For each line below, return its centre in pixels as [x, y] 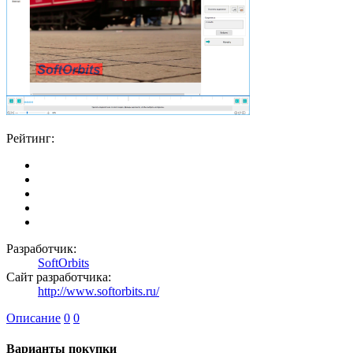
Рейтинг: [30, 138]
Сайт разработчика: [59, 277]
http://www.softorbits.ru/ [98, 291]
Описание [33, 318]
